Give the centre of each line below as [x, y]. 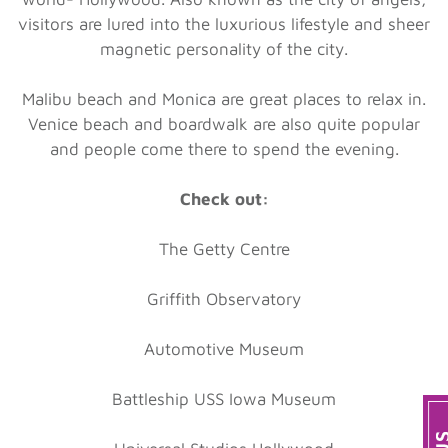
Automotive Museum [224, 348]
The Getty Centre [224, 248]
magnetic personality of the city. [224, 48]
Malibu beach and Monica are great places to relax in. [224, 98]
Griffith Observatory [224, 298]
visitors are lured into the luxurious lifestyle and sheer [224, 23]
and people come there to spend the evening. [224, 148]
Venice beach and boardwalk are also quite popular [224, 123]
